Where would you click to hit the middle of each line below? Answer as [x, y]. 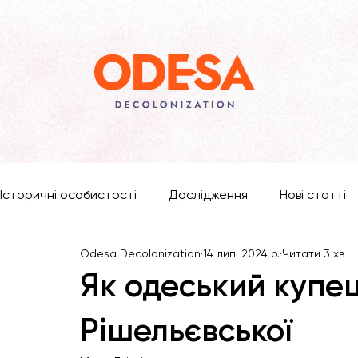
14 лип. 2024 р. [241, 253]
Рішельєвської [186, 330]
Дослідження [208, 195]
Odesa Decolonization [140, 253]
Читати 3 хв [313, 253]
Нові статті [313, 195]
